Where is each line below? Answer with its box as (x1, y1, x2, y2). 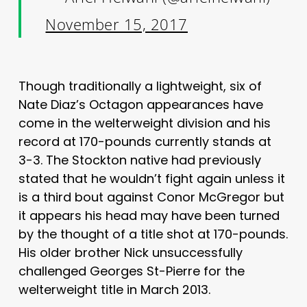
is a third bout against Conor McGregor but (18, 188, 284, 206)
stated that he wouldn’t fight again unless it (18, 169, 285, 187)
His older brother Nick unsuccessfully (18, 243, 243, 261)
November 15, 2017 (45, 13, 188, 34)
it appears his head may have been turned (18, 206, 280, 224)
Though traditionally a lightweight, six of (18, 77, 262, 95)
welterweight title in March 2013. (18, 280, 210, 298)
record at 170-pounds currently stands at (18, 132, 271, 150)
